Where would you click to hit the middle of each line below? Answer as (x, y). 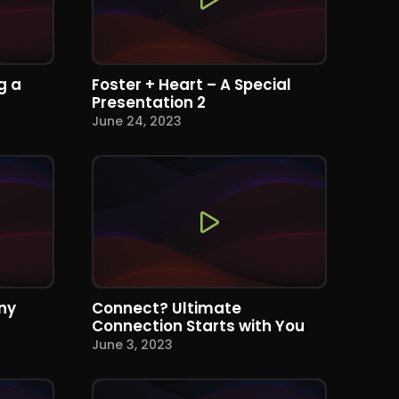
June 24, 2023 (137, 122)
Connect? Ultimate (167, 308)
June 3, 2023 (133, 345)
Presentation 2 (149, 102)
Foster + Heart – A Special (192, 84)
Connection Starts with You (199, 326)
